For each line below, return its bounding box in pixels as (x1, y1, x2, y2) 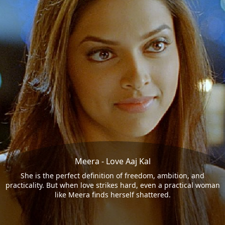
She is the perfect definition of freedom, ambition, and (21, 171, 204, 181)
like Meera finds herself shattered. (54, 190, 171, 200)
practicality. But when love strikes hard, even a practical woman (5, 180, 220, 190)
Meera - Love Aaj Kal (74, 156, 151, 167)
